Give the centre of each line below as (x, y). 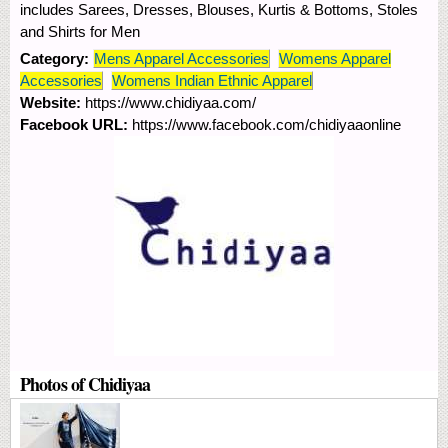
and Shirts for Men (80, 31)
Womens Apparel (335, 58)
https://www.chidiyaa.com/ (170, 102)
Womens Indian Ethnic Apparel (212, 80)
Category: (56, 58)
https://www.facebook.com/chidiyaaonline (266, 124)
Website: (52, 102)
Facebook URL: (76, 124)
